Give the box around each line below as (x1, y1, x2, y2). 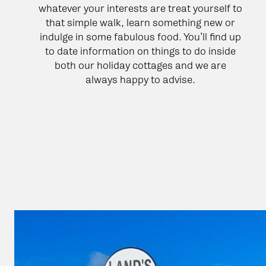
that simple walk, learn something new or (45, 16, 235, 28)
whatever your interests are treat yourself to (38, 2, 242, 14)
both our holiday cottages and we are (54, 59, 226, 71)
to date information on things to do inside (45, 45, 236, 57)
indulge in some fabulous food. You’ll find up (39, 30, 241, 43)
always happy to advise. (85, 73, 195, 85)
